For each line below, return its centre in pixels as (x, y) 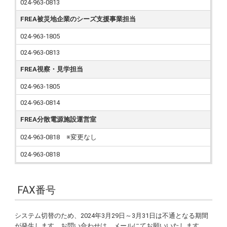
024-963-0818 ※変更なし (59, 137)
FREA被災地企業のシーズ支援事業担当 (78, 19)
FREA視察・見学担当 (52, 69)
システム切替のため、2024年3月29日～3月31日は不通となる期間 (112, 216)
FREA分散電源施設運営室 (59, 119)
